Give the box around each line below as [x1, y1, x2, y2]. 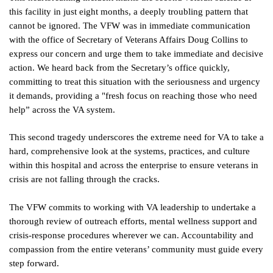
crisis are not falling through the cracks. [9, 174, 160, 184]
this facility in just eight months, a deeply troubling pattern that [9, 7, 248, 16]
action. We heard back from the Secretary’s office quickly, [9, 63, 230, 73]
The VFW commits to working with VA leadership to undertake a [9, 202, 256, 212]
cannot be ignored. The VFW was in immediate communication [9, 21, 250, 30]
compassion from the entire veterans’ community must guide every [9, 244, 263, 254]
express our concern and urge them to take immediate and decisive [9, 49, 263, 58]
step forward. [9, 258, 59, 268]
